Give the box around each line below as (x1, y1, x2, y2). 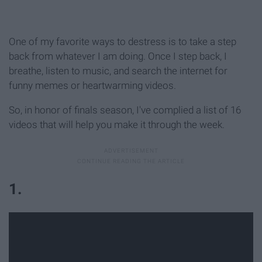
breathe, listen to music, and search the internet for (9, 65, 227, 77)
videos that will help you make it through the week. (9, 119, 225, 131)
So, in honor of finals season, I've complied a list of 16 (9, 104, 241, 116)
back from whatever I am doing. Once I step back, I (9, 50, 227, 63)
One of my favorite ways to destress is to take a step (9, 36, 236, 48)
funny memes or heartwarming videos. (9, 80, 176, 92)
